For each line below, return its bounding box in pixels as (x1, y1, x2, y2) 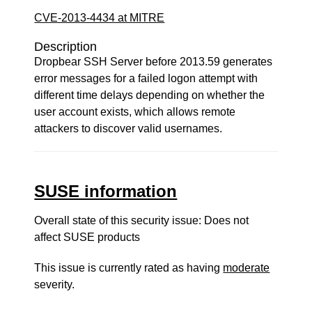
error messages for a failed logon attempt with (34, 72, 258, 84)
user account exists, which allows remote (34, 106, 236, 118)
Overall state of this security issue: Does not (34, 214, 249, 226)
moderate (223, 262, 270, 274)
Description (34, 40, 97, 54)
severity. (34, 279, 75, 290)
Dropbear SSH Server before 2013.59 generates (34, 56, 273, 68)
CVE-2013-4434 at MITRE (34, 12, 165, 24)
